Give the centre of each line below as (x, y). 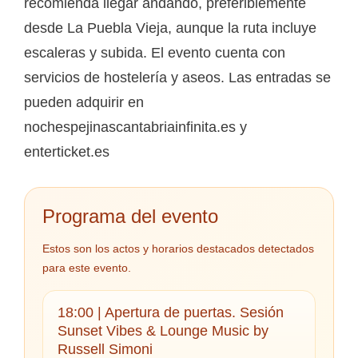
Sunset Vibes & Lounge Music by (163, 330)
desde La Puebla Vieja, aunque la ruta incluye (170, 28)
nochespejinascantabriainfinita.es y (135, 127)
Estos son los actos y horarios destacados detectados (178, 248)
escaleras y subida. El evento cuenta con (155, 52)
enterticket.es (67, 151)
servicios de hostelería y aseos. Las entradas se (177, 77)
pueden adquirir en (84, 102)
